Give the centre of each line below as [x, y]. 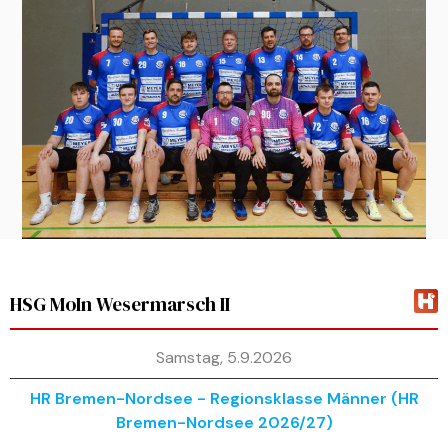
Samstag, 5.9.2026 [224, 358]
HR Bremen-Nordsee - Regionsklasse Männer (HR [224, 399]
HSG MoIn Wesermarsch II [120, 304]
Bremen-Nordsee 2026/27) [224, 423]
